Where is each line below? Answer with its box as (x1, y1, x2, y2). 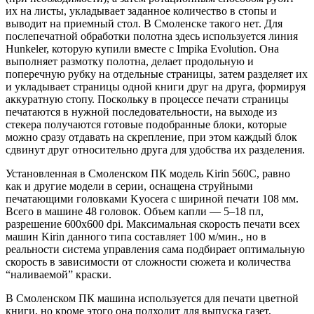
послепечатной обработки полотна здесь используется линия (6, 29, 298, 42)
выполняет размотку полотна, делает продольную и (6, 55, 254, 67)
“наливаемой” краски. (6, 268, 111, 280)
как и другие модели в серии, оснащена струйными (6, 179, 253, 192)
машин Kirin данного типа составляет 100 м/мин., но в (6, 230, 266, 243)
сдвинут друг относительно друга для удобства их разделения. (6, 143, 305, 156)
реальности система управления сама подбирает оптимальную (6, 243, 305, 255)
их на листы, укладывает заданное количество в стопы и (6, 4, 277, 17)
